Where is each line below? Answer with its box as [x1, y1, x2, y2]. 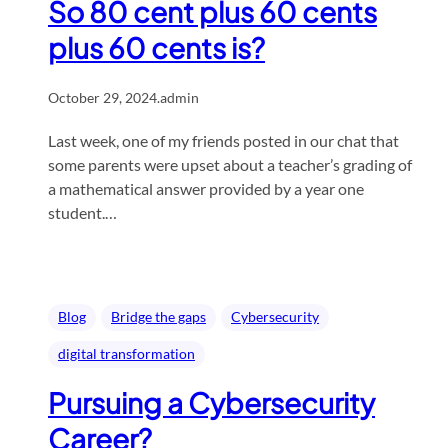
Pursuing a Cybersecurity [48, 385, 375, 421]
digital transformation [58, 345, 195, 363]
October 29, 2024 [48, 89, 157, 107]
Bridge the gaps [111, 308, 206, 326]
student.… [48, 203, 117, 223]
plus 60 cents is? [48, 30, 265, 66]
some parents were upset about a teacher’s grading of [48, 155, 412, 175]
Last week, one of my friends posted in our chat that [48, 131, 399, 151]
